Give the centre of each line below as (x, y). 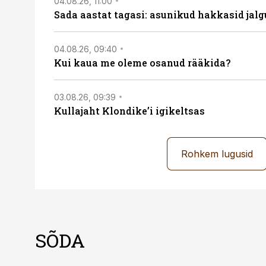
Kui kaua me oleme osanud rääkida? (142, 63)
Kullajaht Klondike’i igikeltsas (129, 111)
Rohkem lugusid (217, 154)
